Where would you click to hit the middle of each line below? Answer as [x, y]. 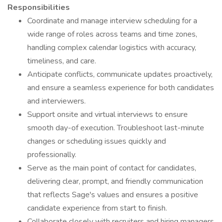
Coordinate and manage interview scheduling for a [112, 21]
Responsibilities [39, 7]
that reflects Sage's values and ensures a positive [113, 195]
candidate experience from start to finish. [97, 208]
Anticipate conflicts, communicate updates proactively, [120, 74]
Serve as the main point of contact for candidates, [112, 168]
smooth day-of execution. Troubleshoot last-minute [116, 128]
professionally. [52, 155]
